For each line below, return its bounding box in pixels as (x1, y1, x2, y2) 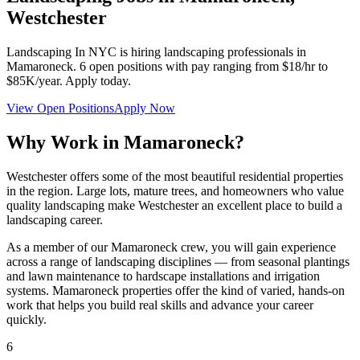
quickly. (6, 312, 47, 326)
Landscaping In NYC (6, 44, 117, 59)
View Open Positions (6, 100, 114, 115)
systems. (6, 283, 52, 297)
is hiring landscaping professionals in (117, 44, 306, 59)
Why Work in (6, 131, 124, 153)
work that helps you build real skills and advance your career (6, 297, 313, 312)
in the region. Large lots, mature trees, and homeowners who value (6, 183, 344, 198)
